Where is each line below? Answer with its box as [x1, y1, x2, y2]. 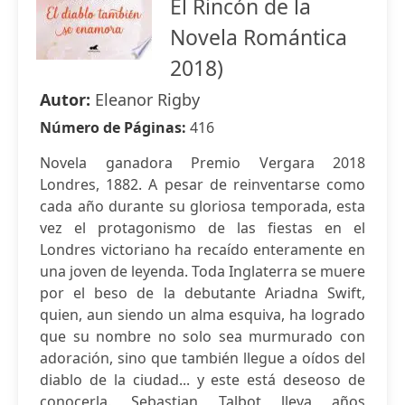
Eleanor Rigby [95, 89, 200, 110]
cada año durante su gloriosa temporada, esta [40, 196, 365, 216]
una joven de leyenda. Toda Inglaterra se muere [40, 261, 365, 281]
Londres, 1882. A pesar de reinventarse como [40, 174, 365, 194]
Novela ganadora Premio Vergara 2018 [40, 153, 365, 173]
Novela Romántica [170, 23, 347, 52]
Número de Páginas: [40, 118, 190, 137]
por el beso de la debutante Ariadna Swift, [40, 283, 365, 303]
